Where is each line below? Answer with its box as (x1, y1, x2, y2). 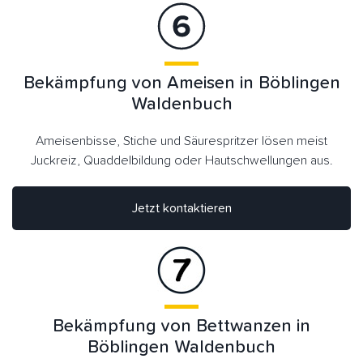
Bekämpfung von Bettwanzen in (53, 317, 310, 335)
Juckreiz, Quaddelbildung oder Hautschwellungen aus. (30, 153, 333, 167)
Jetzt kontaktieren (131, 201, 232, 215)
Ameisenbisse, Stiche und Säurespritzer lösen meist (36, 134, 327, 147)
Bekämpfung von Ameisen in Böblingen (23, 74, 340, 92)
